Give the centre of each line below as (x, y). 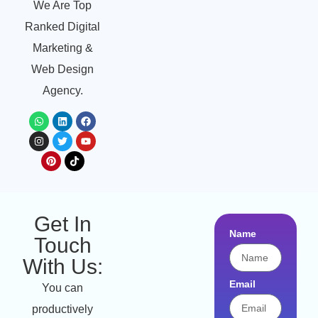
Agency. (62, 90)
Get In (62, 224)
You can (62, 288)
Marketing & (62, 48)
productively (62, 309)
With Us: (62, 267)
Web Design (62, 69)
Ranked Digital (62, 26)
